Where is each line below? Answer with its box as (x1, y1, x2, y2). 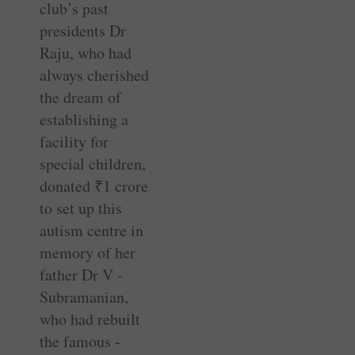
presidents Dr (40, 20, 126, 42)
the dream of (40, 86, 121, 109)
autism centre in (40, 219, 143, 242)
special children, (40, 153, 146, 175)
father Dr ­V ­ (40, 264, 123, 286)
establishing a (40, 109, 128, 131)
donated (40, 175, 94, 197)
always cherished (40, 64, 149, 86)
